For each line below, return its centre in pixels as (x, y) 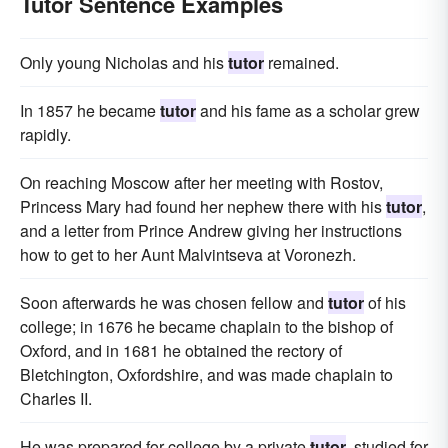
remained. (301, 62)
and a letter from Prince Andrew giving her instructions (211, 230)
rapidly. (45, 134)
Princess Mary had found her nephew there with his (203, 206)
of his (385, 302)
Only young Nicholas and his (124, 62)
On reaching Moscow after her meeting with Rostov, (201, 182)
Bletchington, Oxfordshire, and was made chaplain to (206, 374)
